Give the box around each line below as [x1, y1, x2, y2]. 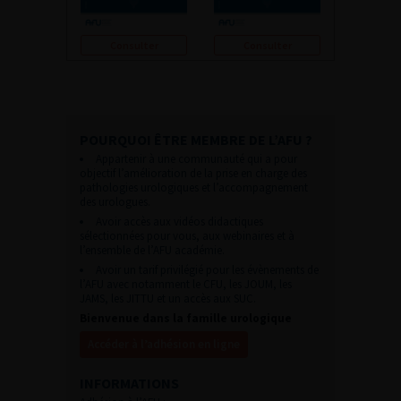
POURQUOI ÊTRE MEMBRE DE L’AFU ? [80, 131, 312, 149]
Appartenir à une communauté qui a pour [96, 151, 297, 167]
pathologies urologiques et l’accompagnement [80, 180, 308, 196]
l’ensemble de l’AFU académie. [80, 243, 225, 259]
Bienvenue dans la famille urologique [80, 311, 292, 327]
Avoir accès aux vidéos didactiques [96, 214, 263, 230]
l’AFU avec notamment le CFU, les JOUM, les [80, 277, 292, 293]
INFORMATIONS [80, 374, 179, 393]
